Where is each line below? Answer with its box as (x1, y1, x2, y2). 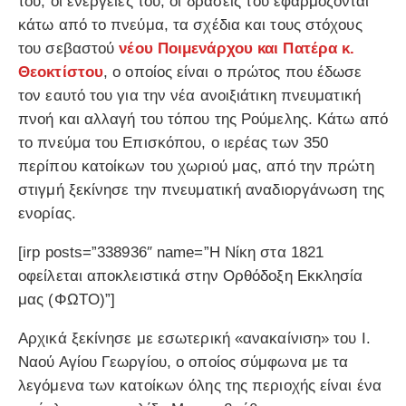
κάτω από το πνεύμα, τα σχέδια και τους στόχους (18, 15, 362, 34)
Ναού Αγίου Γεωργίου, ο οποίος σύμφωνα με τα (18, 353, 349, 371)
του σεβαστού (18, 39, 120, 57)
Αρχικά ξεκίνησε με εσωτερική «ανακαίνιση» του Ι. (18, 329, 371, 347)
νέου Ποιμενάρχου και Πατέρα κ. (119, 39, 355, 57)
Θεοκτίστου (18, 63, 103, 81)
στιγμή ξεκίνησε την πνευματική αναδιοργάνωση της (18, 180, 384, 198)
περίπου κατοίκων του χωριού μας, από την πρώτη (18, 157, 374, 175)
